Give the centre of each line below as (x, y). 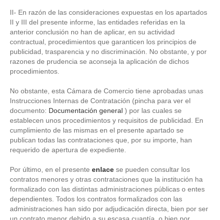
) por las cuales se (152, 110)
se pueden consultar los (152, 169)
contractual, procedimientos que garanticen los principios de (103, 41)
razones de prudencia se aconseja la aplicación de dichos (99, 61)
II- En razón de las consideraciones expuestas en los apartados (109, 12)
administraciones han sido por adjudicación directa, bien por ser (109, 208)
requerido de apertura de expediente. (68, 150)
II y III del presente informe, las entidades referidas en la (97, 22)
